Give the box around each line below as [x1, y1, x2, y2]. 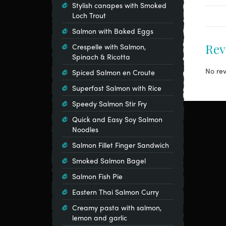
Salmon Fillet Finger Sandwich [72, 140, 169, 150]
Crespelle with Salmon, [72, 41, 146, 51]
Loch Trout [72, 10, 106, 20]
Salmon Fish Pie [72, 171, 123, 181]
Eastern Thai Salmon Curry [72, 187, 159, 197]
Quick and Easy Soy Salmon [72, 114, 162, 124]
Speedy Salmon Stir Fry [72, 98, 147, 108]
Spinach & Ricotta [72, 51, 130, 62]
